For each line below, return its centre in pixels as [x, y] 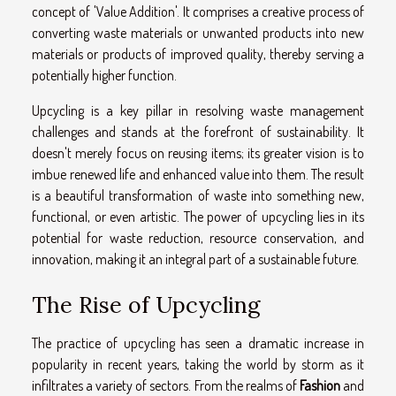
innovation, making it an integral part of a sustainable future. [195, 259]
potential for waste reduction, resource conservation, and [198, 237]
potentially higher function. [104, 75]
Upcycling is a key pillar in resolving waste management [198, 110]
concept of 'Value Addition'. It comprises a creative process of [198, 11]
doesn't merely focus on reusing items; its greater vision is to [198, 152]
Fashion [320, 385]
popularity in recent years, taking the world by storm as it [198, 364]
